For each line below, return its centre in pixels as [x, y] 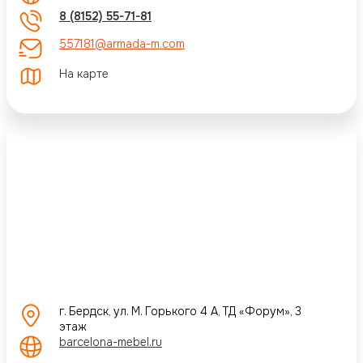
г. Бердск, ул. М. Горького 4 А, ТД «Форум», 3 [180, 311]
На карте [84, 74]
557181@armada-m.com [122, 43]
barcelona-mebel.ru [111, 342]
